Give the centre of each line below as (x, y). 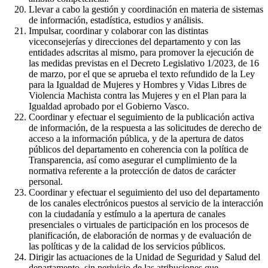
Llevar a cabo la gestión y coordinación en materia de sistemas (146, 10)
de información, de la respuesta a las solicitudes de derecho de (145, 128)
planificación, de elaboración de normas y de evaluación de (140, 236)
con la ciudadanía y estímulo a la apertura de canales (127, 214)
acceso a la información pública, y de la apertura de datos (136, 139)
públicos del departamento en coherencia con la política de (138, 150)
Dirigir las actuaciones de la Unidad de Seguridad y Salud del (144, 257)
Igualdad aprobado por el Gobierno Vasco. (109, 106)
